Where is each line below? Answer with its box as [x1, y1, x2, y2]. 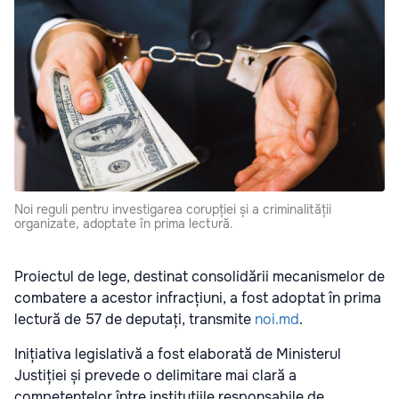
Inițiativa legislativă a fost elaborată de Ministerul [14, 345, 341, 364]
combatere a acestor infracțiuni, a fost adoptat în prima [14, 289, 381, 308]
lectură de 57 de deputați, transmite [14, 310, 255, 330]
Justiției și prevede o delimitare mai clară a [14, 366, 297, 386]
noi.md [255, 310, 299, 330]
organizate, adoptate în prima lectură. [14, 216, 233, 232]
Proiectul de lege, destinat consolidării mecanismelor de [14, 267, 385, 287]
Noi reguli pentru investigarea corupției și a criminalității [14, 201, 331, 218]
